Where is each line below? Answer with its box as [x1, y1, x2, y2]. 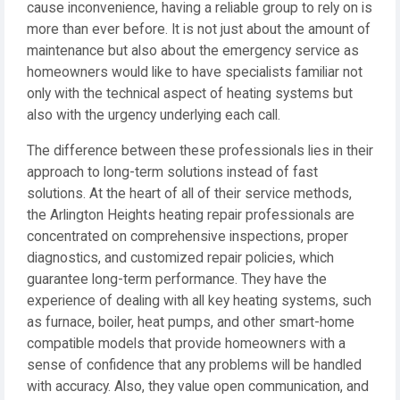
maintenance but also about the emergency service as [27, 43, 359, 60]
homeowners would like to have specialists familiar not [27, 64, 362, 81]
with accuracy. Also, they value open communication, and [27, 379, 369, 396]
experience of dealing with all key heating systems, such [27, 293, 371, 310]
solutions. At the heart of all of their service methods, [27, 186, 352, 203]
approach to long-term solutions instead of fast [27, 164, 318, 181]
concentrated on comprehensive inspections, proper [27, 229, 348, 246]
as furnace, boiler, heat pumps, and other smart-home [27, 314, 354, 331]
